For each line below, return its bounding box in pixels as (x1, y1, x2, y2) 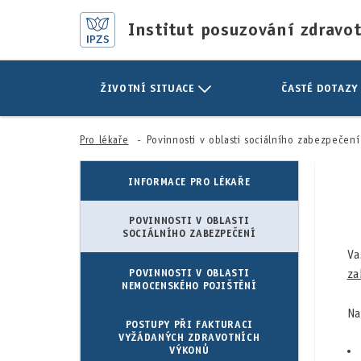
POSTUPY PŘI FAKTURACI (125, 318, 253, 330)
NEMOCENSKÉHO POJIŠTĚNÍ (122, 279, 257, 292)
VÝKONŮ (169, 344, 210, 356)
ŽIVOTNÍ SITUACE (100, 81, 199, 95)
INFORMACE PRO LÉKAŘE (128, 175, 251, 188)
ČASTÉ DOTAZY (281, 81, 359, 95)
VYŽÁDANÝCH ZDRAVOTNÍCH (118, 331, 260, 343)
